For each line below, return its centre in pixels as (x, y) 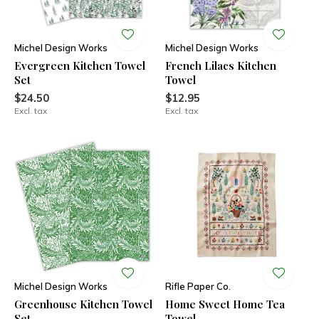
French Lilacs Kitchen (220, 65)
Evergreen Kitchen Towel (80, 65)
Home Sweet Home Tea (225, 304)
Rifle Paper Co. (198, 286)
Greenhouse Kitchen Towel (83, 304)
